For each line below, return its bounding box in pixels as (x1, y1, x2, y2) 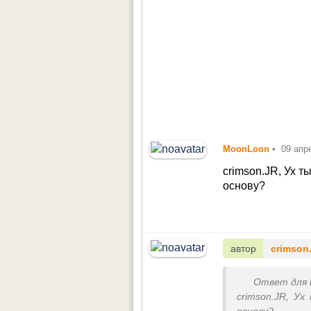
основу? (223, 179, 266, 192)
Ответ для (253, 277, 308, 288)
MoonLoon (223, 143, 270, 154)
